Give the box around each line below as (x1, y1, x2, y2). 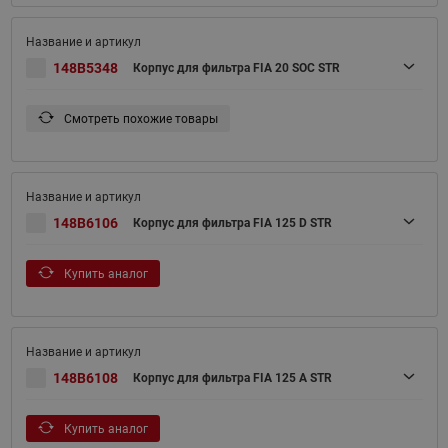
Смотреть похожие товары (60, 112, 218, 127)
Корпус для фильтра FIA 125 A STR (132, 371, 332, 386)
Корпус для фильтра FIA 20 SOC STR (132, 61, 340, 76)
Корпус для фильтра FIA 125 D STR (132, 216, 332, 231)
